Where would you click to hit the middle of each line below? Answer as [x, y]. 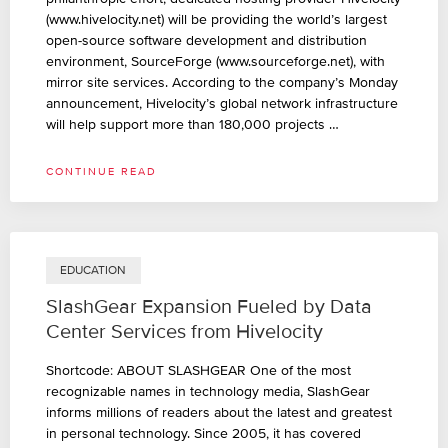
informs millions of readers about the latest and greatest [219, 412]
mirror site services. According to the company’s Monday [222, 83]
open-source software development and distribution [206, 41]
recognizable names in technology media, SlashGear [208, 391]
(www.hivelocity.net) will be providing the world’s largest [216, 20]
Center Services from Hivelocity [184, 331]
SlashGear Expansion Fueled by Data [209, 306]
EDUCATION [93, 270]
